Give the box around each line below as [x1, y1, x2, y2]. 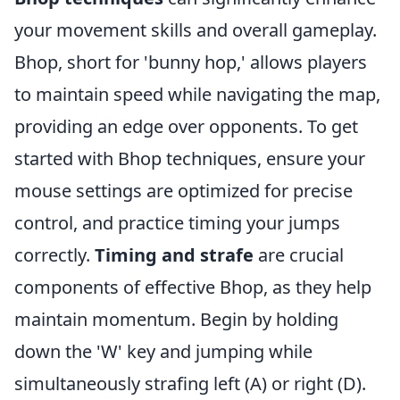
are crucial [254, 243, 344, 267]
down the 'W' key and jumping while [14, 339, 312, 363]
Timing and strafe [95, 243, 254, 267]
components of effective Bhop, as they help [14, 275, 371, 299]
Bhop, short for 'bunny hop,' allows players [14, 50, 367, 74]
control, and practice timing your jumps [14, 211, 340, 235]
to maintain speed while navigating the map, [14, 82, 380, 106]
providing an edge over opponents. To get [14, 114, 358, 138]
